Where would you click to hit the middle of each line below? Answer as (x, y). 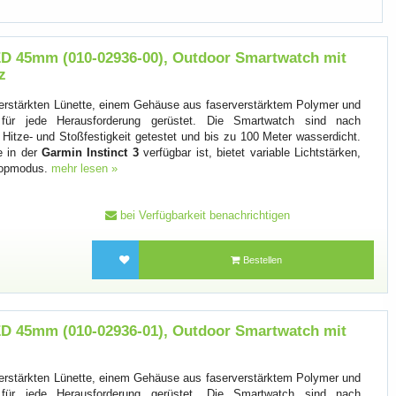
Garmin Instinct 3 (90, 152)
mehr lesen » (85, 168)
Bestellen (262, 260)
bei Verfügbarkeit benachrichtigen (203, 215)
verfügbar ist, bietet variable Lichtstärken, (250, 152)
